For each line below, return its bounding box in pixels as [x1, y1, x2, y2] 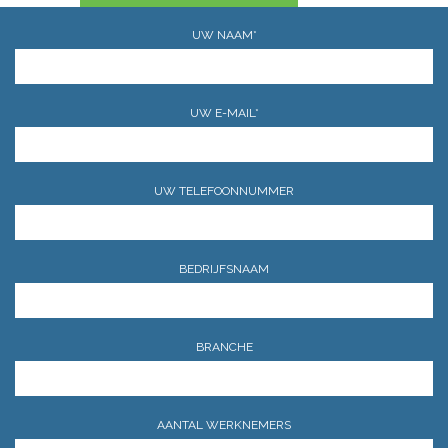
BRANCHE [195, 340, 253, 354]
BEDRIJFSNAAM [179, 262, 269, 276]
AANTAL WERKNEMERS [157, 418, 291, 432]
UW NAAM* [191, 28, 257, 42]
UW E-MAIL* [189, 106, 259, 120]
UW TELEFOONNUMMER [154, 184, 294, 198]
